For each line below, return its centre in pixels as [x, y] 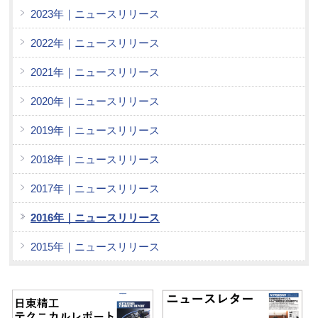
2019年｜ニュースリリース [95, 130]
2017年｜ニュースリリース [95, 188]
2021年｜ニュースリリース [95, 72]
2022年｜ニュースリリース [95, 43]
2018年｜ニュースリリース [95, 159]
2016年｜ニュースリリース [95, 217]
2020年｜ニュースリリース [95, 101]
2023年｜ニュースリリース [95, 13]
